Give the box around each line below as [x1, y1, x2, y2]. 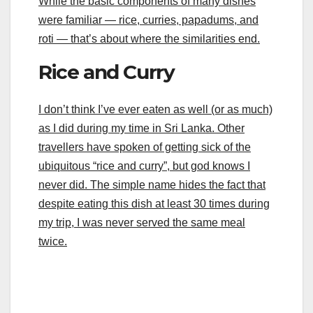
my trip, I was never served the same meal [38, 217, 245, 229]
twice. [38, 235, 67, 248]
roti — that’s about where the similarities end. [38, 32, 260, 45]
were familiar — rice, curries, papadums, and [38, 13, 259, 26]
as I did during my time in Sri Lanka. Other [38, 122, 245, 135]
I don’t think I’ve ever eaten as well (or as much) [38, 103, 272, 116]
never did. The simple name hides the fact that [38, 179, 265, 191]
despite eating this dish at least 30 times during [38, 198, 270, 210]
